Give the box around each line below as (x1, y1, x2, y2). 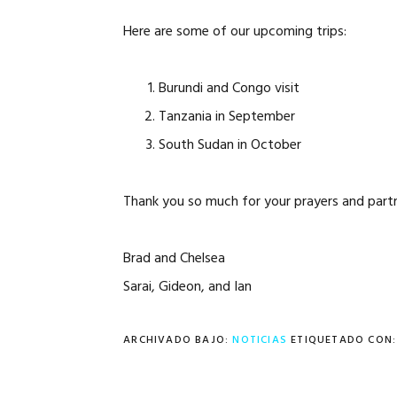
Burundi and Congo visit (159, 77, 300, 100)
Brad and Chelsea (123, 247, 226, 270)
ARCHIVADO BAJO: (123, 331, 233, 349)
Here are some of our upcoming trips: (123, 20, 347, 43)
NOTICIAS (232, 331, 287, 349)
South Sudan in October (159, 134, 302, 157)
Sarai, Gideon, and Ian (123, 276, 253, 299)
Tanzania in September (159, 105, 296, 128)
